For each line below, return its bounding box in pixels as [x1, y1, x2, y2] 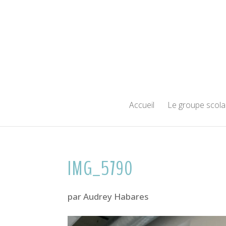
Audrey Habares [83, 191, 149, 202]
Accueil [129, 99, 154, 110]
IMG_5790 [68, 155, 134, 182]
